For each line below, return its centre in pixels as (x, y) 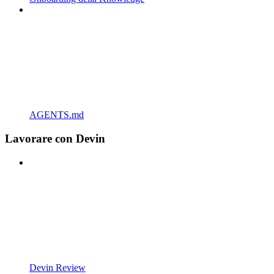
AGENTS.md (57, 115)
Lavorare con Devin (55, 138)
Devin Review (57, 267)
